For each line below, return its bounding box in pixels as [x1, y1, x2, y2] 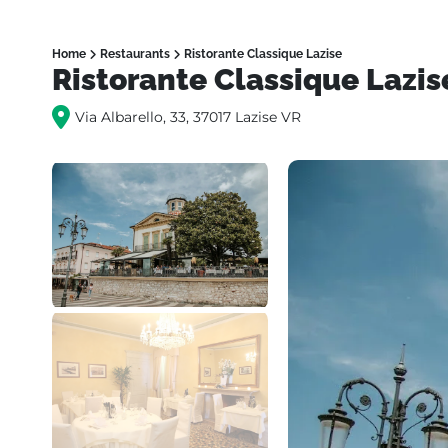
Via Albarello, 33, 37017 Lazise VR [75, 108, 301, 127]
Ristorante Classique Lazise [184, 46, 342, 61]
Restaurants [100, 46, 170, 61]
